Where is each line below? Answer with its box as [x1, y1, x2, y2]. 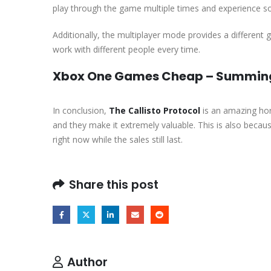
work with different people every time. [53, 43, 200, 55]
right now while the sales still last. [53, 133, 183, 145]
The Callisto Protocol [109, 104, 200, 116]
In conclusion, [53, 104, 109, 116]
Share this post [69, 175, 158, 193]
